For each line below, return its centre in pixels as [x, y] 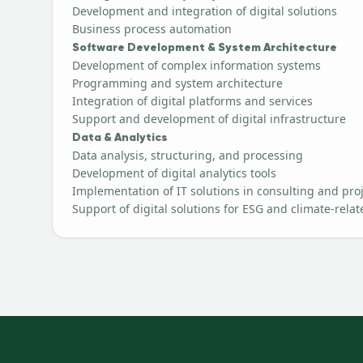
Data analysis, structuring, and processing [188, 155]
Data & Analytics [120, 138]
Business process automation [152, 29]
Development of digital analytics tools [174, 173]
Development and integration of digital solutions [205, 11]
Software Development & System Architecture [205, 48]
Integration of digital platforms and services [192, 101]
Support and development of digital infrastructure [209, 119]
